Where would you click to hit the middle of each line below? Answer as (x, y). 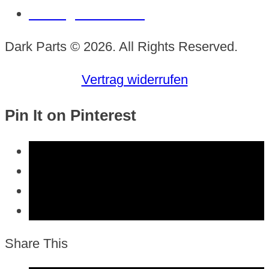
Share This (36, 244)
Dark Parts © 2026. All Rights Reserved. (121, 47)
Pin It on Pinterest (71, 115)
